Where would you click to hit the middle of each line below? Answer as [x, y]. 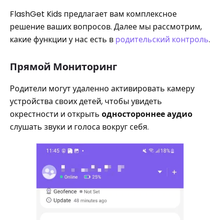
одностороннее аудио [147, 114]
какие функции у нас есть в [63, 40]
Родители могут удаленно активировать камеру [102, 89]
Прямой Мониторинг [64, 67]
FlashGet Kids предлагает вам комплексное [93, 14]
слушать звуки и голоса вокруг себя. [79, 127]
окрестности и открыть [56, 114]
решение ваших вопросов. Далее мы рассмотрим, [106, 27]
